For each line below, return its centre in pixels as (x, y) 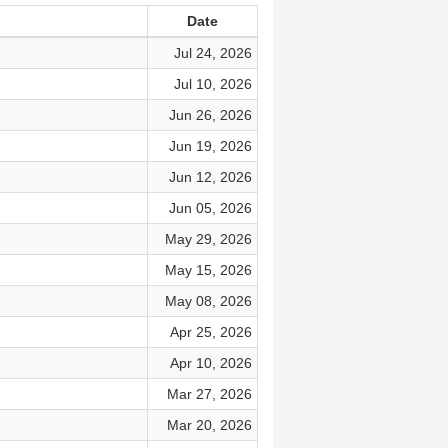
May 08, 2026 (208, 301)
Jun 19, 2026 (210, 146)
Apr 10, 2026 (210, 363)
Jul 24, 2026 (212, 53)
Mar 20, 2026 (209, 425)
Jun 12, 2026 (210, 177)
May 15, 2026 (208, 270)
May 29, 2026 (208, 239)
